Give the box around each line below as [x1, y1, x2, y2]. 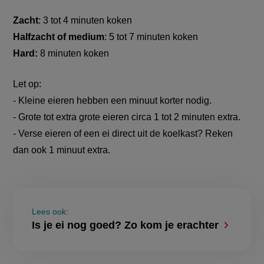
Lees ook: [32, 207, 69, 217]
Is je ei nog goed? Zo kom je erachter [32, 219, 219, 232]
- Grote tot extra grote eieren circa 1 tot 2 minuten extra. [13, 112, 241, 123]
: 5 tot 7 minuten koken [104, 32, 199, 42]
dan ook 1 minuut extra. [13, 145, 111, 156]
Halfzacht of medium [13, 32, 105, 42]
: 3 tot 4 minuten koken [38, 15, 133, 26]
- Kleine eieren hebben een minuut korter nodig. [13, 95, 212, 106]
